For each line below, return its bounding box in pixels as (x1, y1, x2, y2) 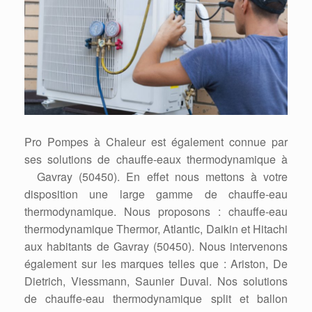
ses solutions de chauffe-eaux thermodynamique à (24, 150, 288, 167)
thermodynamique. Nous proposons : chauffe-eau (24, 203, 288, 219)
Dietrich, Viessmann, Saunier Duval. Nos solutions (24, 272, 288, 289)
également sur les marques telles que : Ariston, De (24, 255, 288, 272)
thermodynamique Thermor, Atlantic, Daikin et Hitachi (24, 220, 288, 237)
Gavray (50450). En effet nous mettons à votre (24, 168, 288, 185)
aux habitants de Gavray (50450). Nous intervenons (24, 237, 288, 254)
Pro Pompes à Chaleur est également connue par (24, 133, 288, 150)
